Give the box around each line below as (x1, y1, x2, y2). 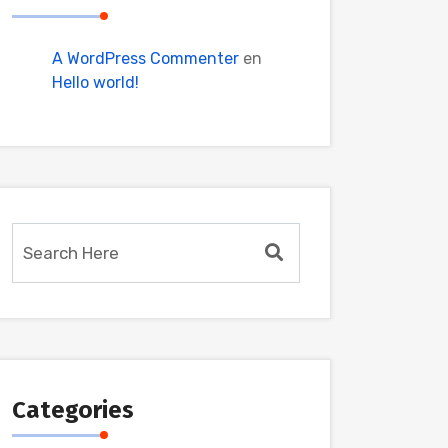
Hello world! (52, 73, 139, 92)
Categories (12, 396, 134, 424)
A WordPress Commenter (52, 49, 239, 68)
